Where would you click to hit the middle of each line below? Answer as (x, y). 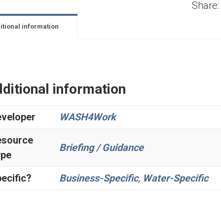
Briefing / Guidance (101, 147)
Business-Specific (99, 178)
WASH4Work (88, 117)
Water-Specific (175, 178)
